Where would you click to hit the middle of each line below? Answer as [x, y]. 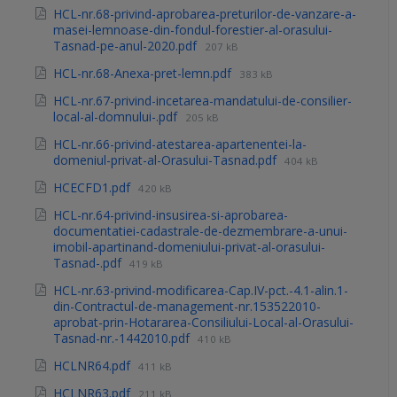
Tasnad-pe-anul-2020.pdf [127, 46]
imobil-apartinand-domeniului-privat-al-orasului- [189, 247]
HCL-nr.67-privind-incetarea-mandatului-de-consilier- [202, 101]
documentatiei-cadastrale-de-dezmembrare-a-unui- [200, 231]
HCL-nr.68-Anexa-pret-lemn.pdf [144, 74]
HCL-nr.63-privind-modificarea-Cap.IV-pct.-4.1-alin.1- [201, 291]
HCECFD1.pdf [93, 188]
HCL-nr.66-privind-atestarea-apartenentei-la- [180, 144]
